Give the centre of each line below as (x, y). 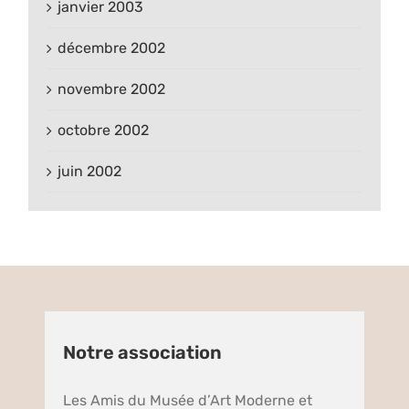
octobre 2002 (104, 130)
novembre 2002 (112, 89)
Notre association (143, 352)
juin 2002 (90, 171)
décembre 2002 (112, 47)
